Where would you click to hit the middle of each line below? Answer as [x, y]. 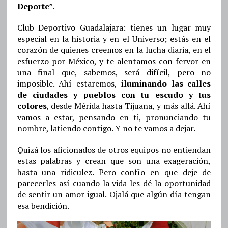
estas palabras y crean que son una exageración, [114, 161]
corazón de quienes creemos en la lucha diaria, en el [114, 50]
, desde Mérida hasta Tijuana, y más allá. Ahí [129, 106]
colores [32, 106]
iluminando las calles [164, 84]
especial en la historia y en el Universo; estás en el [114, 39]
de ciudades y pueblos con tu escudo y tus [114, 95]
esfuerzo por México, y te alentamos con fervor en [114, 61]
